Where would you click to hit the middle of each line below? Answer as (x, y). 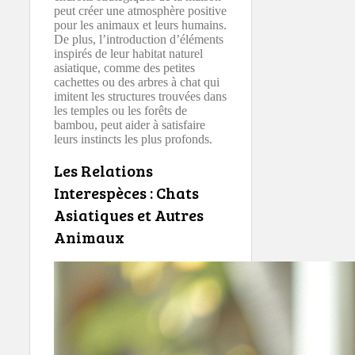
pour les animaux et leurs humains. (140, 25)
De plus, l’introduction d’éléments (139, 39)
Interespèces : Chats (126, 193)
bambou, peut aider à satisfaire (130, 124)
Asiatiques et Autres (129, 215)
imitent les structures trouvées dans (140, 96)
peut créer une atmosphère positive (140, 10)
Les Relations (103, 171)
